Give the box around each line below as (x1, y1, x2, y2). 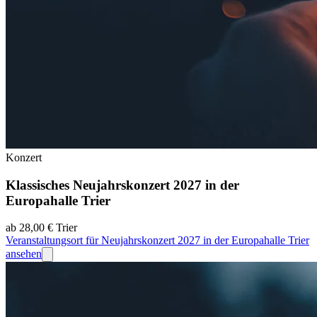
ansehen (6, 248, 42, 260)
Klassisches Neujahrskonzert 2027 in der (6, 177, 239, 192)
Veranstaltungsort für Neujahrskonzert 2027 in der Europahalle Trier (6, 234, 309, 247)
